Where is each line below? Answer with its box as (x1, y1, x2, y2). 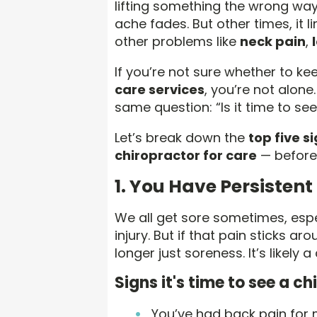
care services (115, 81, 204, 99)
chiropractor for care (115, 146, 257, 165)
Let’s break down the (115, 129, 248, 147)
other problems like (115, 33, 240, 51)
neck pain (240, 33, 306, 51)
